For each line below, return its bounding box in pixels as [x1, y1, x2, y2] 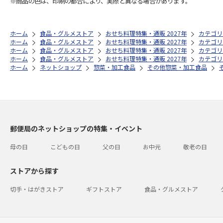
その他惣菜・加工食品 [147, 63, 207, 71]
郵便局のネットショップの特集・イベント [10, 123, 142, 133]
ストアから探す [10, 166, 59, 176]
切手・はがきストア [10, 185, 64, 193]
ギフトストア [86, 185, 122, 193]
